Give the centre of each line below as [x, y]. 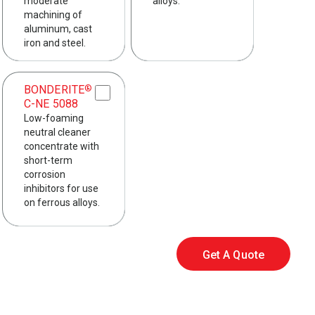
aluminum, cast [58, 29]
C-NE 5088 [51, 104]
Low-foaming [54, 118]
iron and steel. [55, 43]
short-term [48, 161]
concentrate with [62, 147]
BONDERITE [54, 90]
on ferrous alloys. [62, 203]
